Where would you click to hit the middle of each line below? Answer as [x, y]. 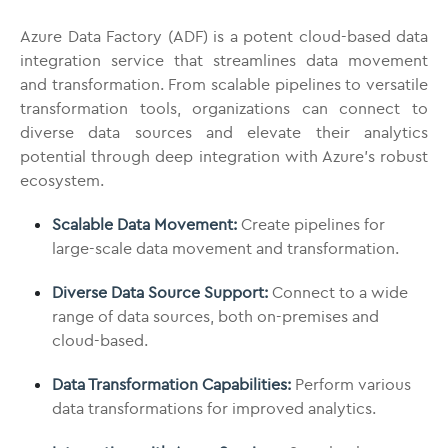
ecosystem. [62, 180]
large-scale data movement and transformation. [225, 248]
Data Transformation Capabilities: [171, 384]
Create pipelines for [311, 224]
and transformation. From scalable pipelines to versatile [224, 84]
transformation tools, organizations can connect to [224, 108]
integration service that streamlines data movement [224, 60]
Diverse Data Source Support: [160, 292]
